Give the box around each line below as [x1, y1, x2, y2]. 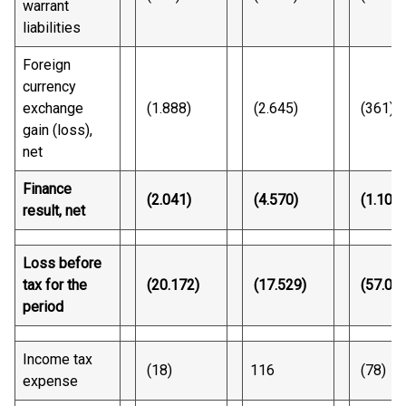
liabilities [23, 19, 81, 36]
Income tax [23, 351, 92, 368]
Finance [23, 180, 72, 198]
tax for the [23, 276, 87, 294]
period [23, 298, 63, 315]
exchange [23, 100, 83, 117]
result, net [23, 202, 85, 219]
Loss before [23, 255, 101, 272]
